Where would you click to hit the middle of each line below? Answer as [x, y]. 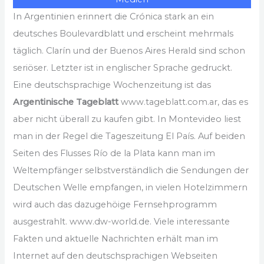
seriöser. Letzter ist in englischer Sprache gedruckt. [123, 67]
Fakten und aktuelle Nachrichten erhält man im [116, 238]
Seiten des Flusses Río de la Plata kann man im [114, 153]
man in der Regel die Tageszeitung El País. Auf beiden [129, 136]
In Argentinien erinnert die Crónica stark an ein [114, 16]
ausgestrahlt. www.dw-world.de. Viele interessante [122, 221]
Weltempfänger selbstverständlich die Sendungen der [131, 170]
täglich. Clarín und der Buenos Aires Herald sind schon [129, 50]
